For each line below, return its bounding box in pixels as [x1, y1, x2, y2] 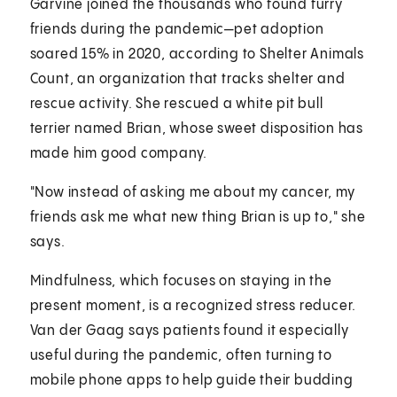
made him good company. [29, 145, 208, 161]
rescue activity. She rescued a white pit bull [29, 96, 323, 112]
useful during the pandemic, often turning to [29, 347, 332, 363]
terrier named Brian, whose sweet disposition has [29, 121, 364, 136]
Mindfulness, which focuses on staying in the [29, 273, 332, 289]
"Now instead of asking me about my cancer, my [29, 184, 355, 200]
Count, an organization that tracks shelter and [29, 71, 346, 87]
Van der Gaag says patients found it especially [29, 323, 349, 339]
